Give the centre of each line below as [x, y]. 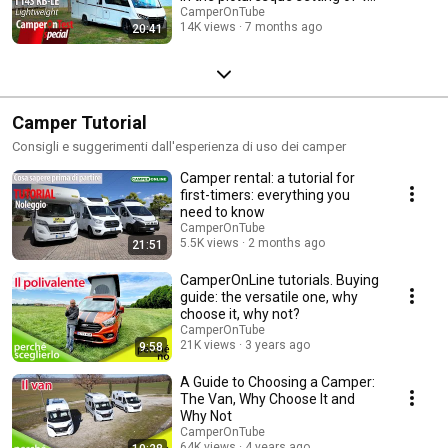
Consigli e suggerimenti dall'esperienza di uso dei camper [179, 146]
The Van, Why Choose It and [267, 398]
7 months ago [283, 26]
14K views [208, 26]
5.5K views [209, 242]
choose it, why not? [240, 313]
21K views [208, 344]
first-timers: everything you [265, 194]
